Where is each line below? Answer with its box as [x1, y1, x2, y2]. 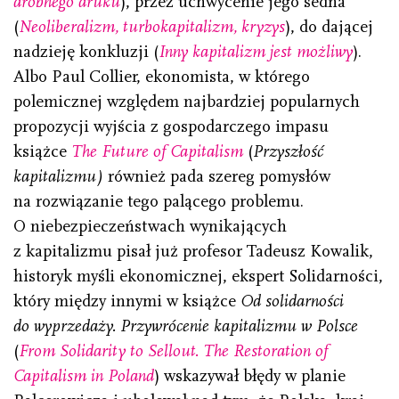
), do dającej [285, 16, 373, 37]
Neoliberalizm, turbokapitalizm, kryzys [19, 16, 285, 37]
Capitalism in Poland [13, 365, 154, 386]
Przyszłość [253, 141, 323, 161]
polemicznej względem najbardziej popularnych [13, 91, 360, 111]
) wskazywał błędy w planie [154, 365, 346, 386]
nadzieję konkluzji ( [13, 41, 159, 61]
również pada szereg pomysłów [103, 166, 330, 186]
